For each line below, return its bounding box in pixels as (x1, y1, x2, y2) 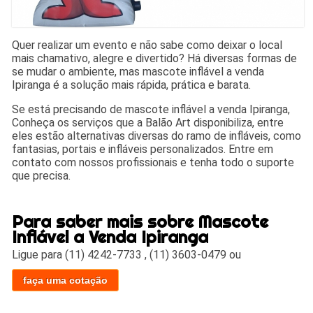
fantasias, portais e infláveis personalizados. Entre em (12, 143, 274, 156)
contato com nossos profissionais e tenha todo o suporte (12, 156, 295, 170)
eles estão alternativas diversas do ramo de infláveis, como (12, 129, 302, 143)
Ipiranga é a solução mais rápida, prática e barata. (12, 78, 252, 92)
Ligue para (12, 248, 66, 262)
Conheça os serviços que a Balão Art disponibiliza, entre (12, 116, 284, 130)
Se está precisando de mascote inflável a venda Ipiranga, (12, 103, 291, 117)
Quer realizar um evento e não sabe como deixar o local (12, 38, 283, 52)
